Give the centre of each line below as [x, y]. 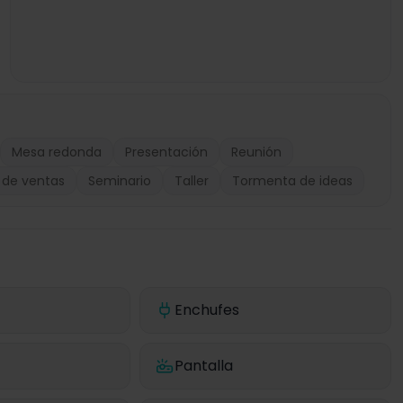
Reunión [256, 152]
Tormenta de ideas [292, 181]
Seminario [120, 181]
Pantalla [204, 366]
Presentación [166, 152]
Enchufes [207, 310]
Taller [192, 181]
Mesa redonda [57, 152]
